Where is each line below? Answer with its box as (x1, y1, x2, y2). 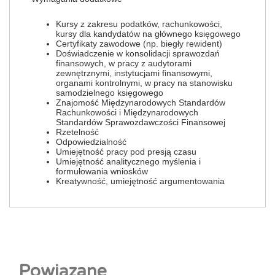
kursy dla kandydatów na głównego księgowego (56, 29, 241, 39)
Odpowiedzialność (56, 137, 126, 147)
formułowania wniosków (56, 166, 148, 176)
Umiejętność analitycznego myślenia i (56, 157, 201, 166)
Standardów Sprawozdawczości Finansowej (56, 117, 225, 127)
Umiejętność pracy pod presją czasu (56, 147, 196, 157)
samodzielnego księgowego (56, 88, 163, 98)
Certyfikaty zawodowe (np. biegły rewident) (56, 39, 222, 48)
